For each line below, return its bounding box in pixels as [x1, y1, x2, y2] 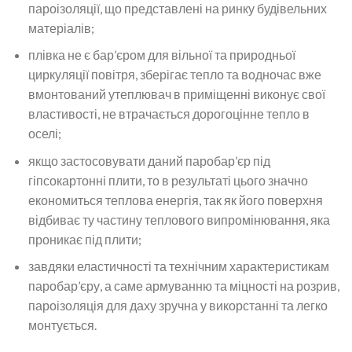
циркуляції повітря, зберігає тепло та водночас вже [27, 67, 321, 82]
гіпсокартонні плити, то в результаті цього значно [27, 172, 308, 188]
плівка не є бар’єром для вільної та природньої [27, 47, 295, 63]
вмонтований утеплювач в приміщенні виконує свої [27, 86, 325, 102]
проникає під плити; [27, 231, 141, 247]
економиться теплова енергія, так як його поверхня [27, 192, 323, 207]
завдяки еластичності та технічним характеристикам [27, 258, 329, 274]
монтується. [27, 317, 97, 333]
